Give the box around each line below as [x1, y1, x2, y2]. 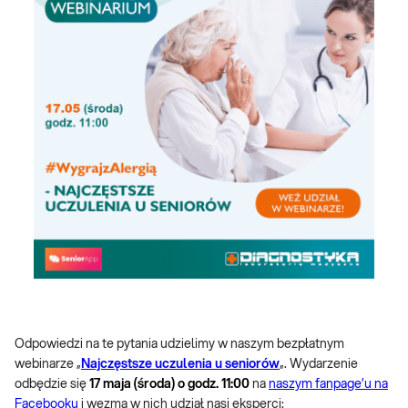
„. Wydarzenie [280, 358, 358, 371]
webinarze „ [15, 358, 81, 371]
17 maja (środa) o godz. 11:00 [89, 378, 250, 391]
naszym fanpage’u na [269, 378, 388, 391]
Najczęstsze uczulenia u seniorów [81, 358, 280, 371]
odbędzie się [15, 378, 89, 391]
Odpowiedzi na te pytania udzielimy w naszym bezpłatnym [15, 338, 344, 351]
